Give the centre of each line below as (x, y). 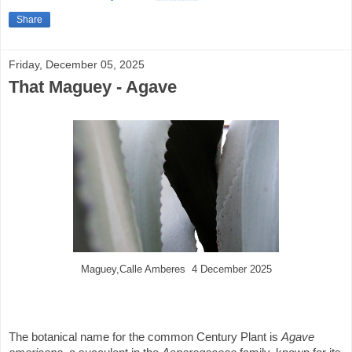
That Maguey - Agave (93, 87)
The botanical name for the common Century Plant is (145, 337)
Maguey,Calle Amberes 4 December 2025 (176, 270)
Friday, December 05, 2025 (77, 65)
